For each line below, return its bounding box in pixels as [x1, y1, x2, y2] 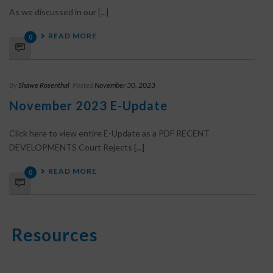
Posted [73, 80, 93, 90]
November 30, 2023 [94, 80, 155, 90]
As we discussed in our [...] [9, 7, 108, 17]
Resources [12, 224, 97, 245]
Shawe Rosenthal [18, 80, 69, 90]
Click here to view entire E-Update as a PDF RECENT [9, 128, 210, 138]
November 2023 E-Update [9, 98, 168, 113]
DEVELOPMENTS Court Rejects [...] [9, 142, 144, 152]
